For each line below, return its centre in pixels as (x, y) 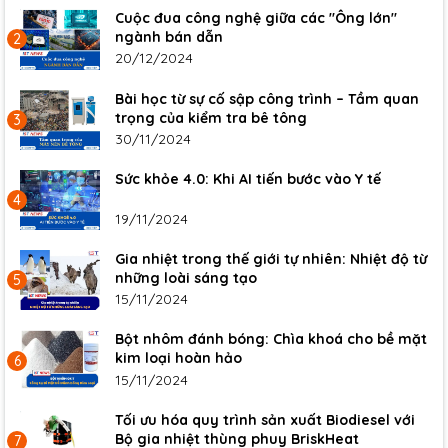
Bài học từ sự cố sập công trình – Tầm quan (267, 98)
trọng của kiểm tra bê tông (211, 117)
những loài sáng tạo (186, 278)
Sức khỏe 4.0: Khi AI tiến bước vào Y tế (248, 178)
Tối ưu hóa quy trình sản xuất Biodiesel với (265, 419)
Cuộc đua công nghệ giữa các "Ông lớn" (256, 18)
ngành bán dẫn (169, 37)
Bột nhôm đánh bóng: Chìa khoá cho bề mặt (271, 339)
